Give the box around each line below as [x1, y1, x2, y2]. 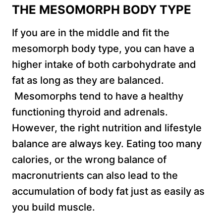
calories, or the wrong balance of [12, 154, 166, 166]
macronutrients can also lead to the [12, 169, 178, 182]
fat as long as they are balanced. [12, 74, 164, 87]
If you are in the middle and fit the [12, 27, 169, 39]
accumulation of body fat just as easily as [12, 185, 205, 198]
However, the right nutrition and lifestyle [12, 122, 202, 134]
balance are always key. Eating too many [12, 138, 202, 150]
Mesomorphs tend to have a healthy [12, 90, 183, 103]
